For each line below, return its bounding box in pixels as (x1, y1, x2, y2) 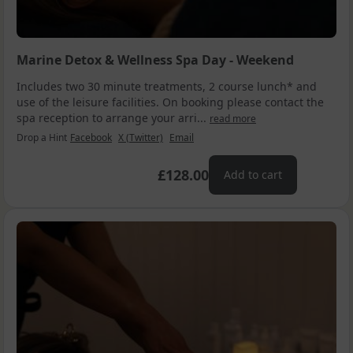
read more (210, 112, 256, 125)
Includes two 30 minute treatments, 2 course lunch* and (17, 79, 317, 94)
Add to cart (224, 167, 283, 182)
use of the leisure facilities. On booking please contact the (17, 95, 324, 110)
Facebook (70, 131, 112, 144)
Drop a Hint (17, 131, 67, 144)
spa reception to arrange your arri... (17, 110, 210, 125)
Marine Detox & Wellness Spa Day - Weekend (17, 51, 294, 69)
